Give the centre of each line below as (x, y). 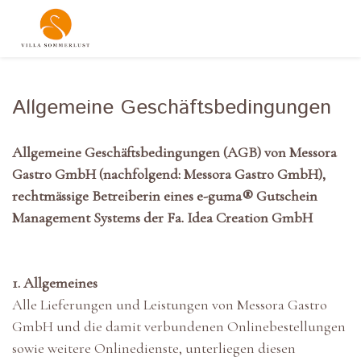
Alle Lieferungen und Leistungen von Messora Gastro (170, 305)
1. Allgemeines (55, 283)
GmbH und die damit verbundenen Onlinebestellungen (179, 327)
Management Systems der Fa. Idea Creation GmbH (162, 218)
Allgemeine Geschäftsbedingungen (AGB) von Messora (174, 153)
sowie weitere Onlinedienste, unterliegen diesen (154, 349)
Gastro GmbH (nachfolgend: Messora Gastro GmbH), (169, 174)
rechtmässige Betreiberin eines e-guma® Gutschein (165, 196)
